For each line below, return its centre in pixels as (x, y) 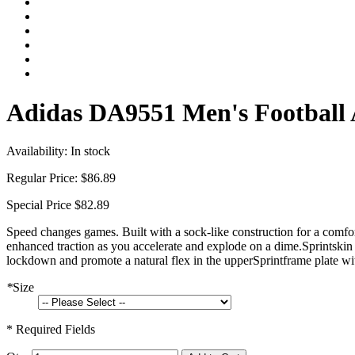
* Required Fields (51, 330)
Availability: (38, 151)
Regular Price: (42, 178)
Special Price (39, 205)
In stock (90, 151)
